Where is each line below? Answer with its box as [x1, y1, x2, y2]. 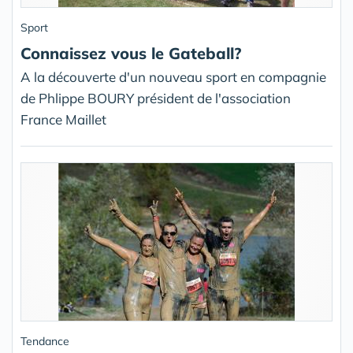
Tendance [20, 334, 69, 348]
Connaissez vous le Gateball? [20, 43, 241, 63]
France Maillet [20, 111, 106, 128]
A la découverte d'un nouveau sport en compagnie [20, 69, 326, 85]
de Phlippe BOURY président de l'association [20, 90, 291, 106]
